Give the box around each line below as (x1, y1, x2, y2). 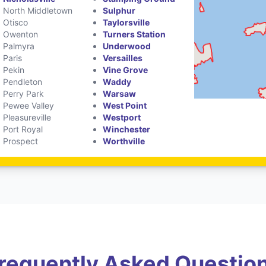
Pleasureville (3, 112, 52, 122)
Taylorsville (102, 17, 150, 27)
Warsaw (102, 88, 136, 99)
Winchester (102, 123, 150, 134)
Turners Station (102, 28, 166, 39)
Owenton (3, 28, 39, 39)
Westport (102, 112, 141, 122)
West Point (102, 100, 147, 110)
